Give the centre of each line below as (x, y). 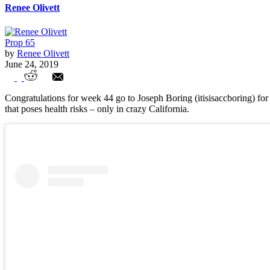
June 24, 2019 (32, 64)
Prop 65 (20, 42)
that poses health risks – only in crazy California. (97, 109)
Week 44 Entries (56, 91)
